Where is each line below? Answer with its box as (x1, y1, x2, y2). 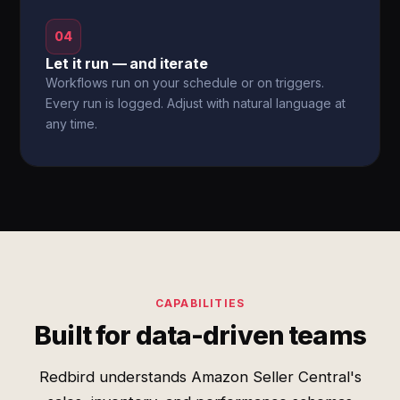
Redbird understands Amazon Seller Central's (38, 368, 362, 386)
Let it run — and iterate (46, 54, 208, 72)
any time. (46, 116, 98, 131)
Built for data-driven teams (34, 320, 366, 351)
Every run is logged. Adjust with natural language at (46, 96, 346, 111)
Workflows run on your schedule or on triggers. (46, 75, 325, 90)
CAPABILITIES (154, 296, 246, 310)
